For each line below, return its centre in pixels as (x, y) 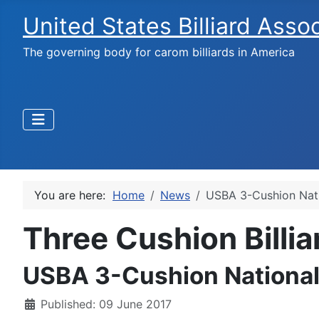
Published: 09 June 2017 (106, 304)
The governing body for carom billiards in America (159, 52)
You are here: (73, 195)
